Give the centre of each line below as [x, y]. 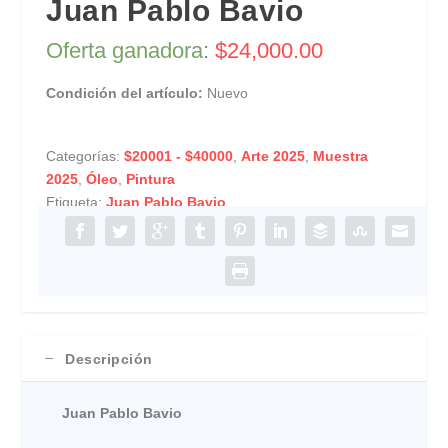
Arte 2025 [273, 156]
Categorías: [85, 156]
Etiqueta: [76, 202]
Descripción [109, 359]
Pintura [151, 179]
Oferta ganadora [125, 51]
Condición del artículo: [127, 93]
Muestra [341, 156]
